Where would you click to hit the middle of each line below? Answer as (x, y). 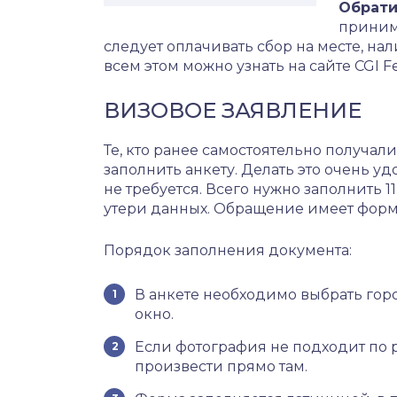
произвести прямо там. (221, 366)
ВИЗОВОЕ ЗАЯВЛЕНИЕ (233, 110)
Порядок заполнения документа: (228, 250)
